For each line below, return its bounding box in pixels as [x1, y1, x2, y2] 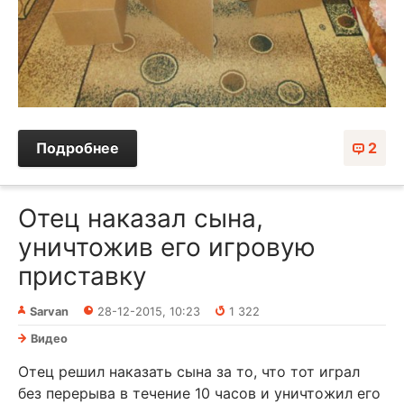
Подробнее [36, 138, 119, 157]
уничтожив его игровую [18, 231, 316, 262]
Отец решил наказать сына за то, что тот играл [18, 362, 360, 381]
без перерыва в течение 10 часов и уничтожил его [18, 383, 381, 402]
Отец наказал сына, [18, 202, 263, 234]
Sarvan [30, 304, 69, 318]
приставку [18, 260, 147, 291]
